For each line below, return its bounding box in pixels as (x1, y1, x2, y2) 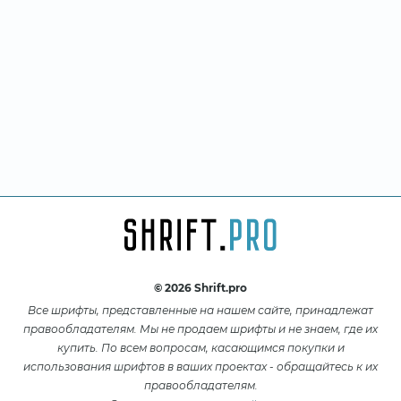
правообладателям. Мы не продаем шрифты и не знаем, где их (23, 321, 378, 336)
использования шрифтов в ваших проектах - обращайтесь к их (23, 359, 378, 373)
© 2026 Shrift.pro (154, 280, 247, 294)
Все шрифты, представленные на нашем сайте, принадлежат (28, 303, 373, 317)
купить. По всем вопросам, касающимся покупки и (56, 340, 345, 354)
